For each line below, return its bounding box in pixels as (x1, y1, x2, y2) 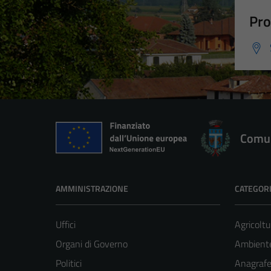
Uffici (56, 217, 76, 232)
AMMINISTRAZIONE (56, 181, 128, 195)
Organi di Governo (56, 236, 128, 251)
